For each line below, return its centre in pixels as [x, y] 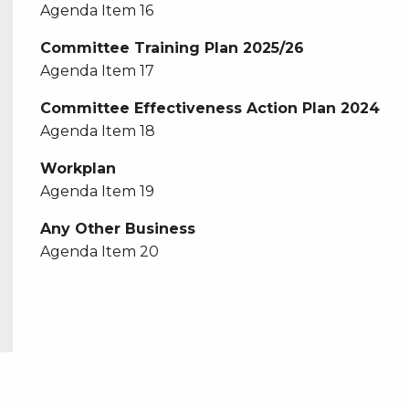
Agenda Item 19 [97, 191]
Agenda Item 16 [96, 10]
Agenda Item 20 [99, 252]
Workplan [78, 168]
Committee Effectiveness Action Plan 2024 [210, 108]
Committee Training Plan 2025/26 [172, 48]
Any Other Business [117, 229]
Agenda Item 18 [97, 131]
